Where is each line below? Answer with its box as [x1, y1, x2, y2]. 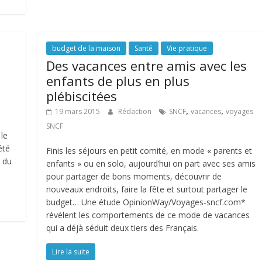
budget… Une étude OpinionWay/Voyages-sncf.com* [46, 196, 246, 208]
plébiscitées [46, 87, 118, 105]
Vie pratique [167, 43, 208, 53]
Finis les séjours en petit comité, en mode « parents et [46, 145, 253, 156]
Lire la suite [52, 247, 90, 257]
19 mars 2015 [55, 106, 101, 116]
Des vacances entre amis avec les [46, 57, 247, 74]
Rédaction [118, 106, 154, 116]
